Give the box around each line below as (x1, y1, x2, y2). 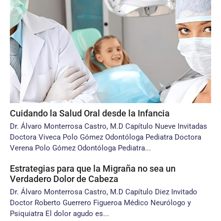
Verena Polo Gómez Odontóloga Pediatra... (10, 144, 151, 152)
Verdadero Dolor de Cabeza (10, 174, 118, 184)
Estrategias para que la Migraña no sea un (10, 163, 176, 174)
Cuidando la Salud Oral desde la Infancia (10, 108, 170, 118)
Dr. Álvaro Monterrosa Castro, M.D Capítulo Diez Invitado (10, 187, 197, 196)
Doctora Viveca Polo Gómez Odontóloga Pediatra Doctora (10, 133, 201, 142)
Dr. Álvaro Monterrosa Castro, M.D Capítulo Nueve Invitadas (10, 122, 207, 131)
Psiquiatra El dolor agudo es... (10, 209, 109, 218)
